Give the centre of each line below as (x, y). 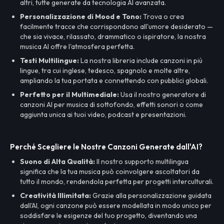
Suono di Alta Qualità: (57, 161)
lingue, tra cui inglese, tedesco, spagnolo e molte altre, (105, 70)
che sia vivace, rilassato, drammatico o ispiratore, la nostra (113, 36)
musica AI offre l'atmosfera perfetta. (77, 46)
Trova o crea (163, 16)
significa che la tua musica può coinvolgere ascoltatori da (110, 171)
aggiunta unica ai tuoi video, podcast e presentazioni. (103, 114)
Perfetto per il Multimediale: (69, 94)
